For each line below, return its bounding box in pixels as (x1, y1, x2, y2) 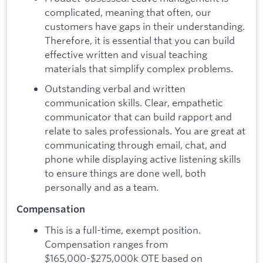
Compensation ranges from (45, 238, 168, 251)
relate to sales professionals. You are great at (45, 124, 245, 137)
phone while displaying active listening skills (45, 152, 241, 165)
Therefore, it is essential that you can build (45, 34, 235, 47)
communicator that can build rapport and (45, 110, 232, 123)
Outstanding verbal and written (45, 82, 186, 95)
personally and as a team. (45, 180, 162, 193)
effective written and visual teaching (45, 48, 207, 61)
